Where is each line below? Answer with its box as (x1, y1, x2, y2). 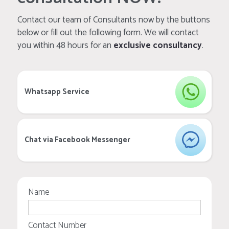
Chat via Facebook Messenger (25, 133, 130, 146)
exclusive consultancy (113, 38, 202, 53)
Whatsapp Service (25, 85, 89, 98)
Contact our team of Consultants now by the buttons (17, 12, 210, 27)
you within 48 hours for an (17, 38, 113, 53)
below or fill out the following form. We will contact (17, 25, 199, 40)
